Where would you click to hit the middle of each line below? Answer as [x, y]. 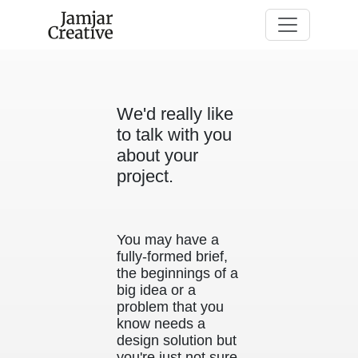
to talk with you [174, 135]
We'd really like [175, 114]
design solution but [177, 340]
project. [145, 176]
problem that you [170, 307]
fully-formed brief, [172, 257]
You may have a [168, 240]
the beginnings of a [177, 273]
